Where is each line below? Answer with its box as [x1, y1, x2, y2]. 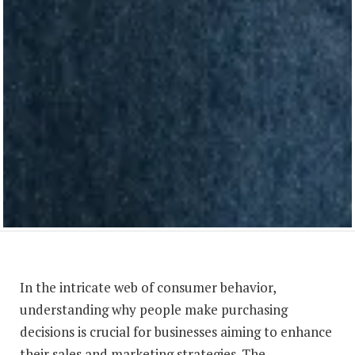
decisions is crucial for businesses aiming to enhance [20, 322, 332, 341]
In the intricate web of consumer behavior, [20, 277, 276, 296]
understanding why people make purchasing [20, 300, 288, 319]
